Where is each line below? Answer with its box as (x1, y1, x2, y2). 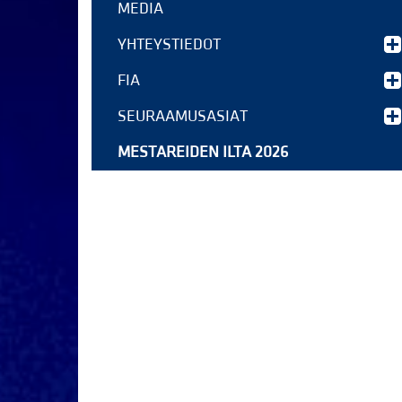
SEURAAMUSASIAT (118, 106, 248, 127)
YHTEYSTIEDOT (118, 34, 221, 55)
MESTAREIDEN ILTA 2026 (118, 142, 288, 162)
